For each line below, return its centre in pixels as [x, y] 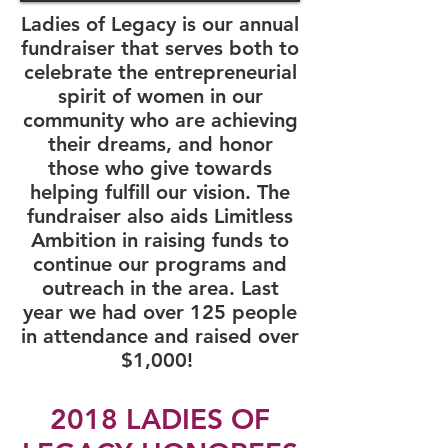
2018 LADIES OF [160, 419]
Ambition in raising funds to [160, 240]
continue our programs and [160, 264]
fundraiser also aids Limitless [160, 216]
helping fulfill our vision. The [160, 192]
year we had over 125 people [160, 312]
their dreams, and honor [160, 144]
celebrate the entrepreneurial [160, 72]
